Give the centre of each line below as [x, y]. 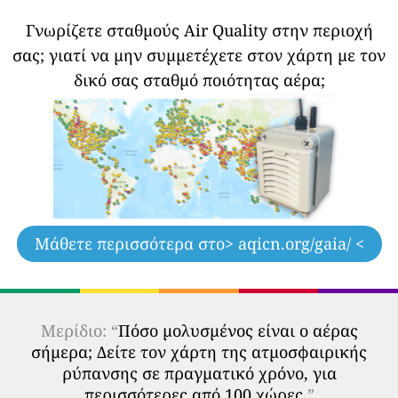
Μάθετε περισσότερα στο [129, 243]
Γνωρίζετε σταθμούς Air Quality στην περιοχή [199, 30]
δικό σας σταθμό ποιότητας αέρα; [199, 80]
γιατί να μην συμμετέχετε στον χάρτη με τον [217, 55]
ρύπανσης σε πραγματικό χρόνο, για [199, 373]
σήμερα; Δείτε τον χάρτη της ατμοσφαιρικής [199, 352]
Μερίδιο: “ [79, 330]
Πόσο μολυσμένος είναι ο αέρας [238, 330]
